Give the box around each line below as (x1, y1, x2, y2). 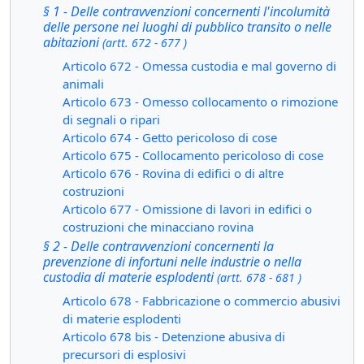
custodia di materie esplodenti (43, 268, 217, 286)
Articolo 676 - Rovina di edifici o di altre (63, 165, 284, 181)
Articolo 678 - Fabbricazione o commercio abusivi (63, 292, 340, 309)
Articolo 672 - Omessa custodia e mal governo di (63, 58, 336, 74)
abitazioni (43, 33, 102, 51)
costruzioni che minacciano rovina (63, 219, 253, 235)
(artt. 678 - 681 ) (217, 270, 301, 285)
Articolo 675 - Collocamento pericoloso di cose (63, 147, 323, 163)
